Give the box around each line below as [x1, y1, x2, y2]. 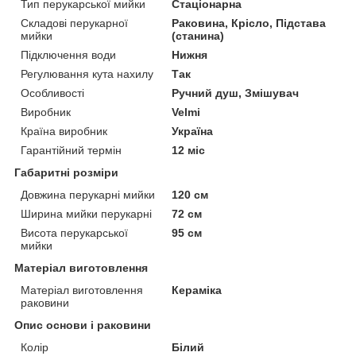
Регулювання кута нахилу [21, 67, 153, 80]
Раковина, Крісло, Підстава [172, 16, 327, 29]
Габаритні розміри [14, 165, 118, 179]
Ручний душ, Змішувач [172, 86, 300, 99]
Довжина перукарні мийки [21, 188, 155, 201]
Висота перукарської [21, 226, 128, 239]
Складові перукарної [21, 16, 128, 29]
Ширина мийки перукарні [21, 207, 152, 220]
